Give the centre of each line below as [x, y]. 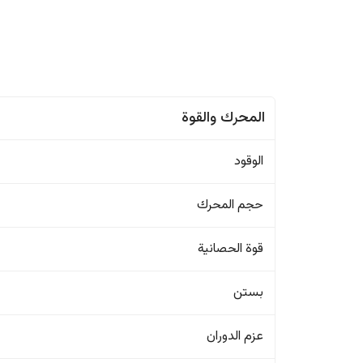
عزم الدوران [235, 337]
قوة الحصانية [231, 249]
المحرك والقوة [224, 118]
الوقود [249, 162]
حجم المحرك [231, 205]
